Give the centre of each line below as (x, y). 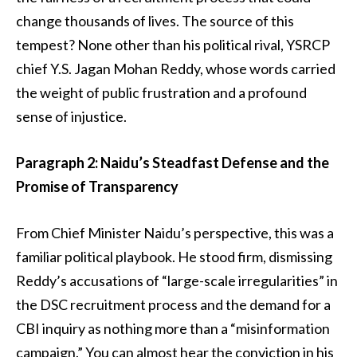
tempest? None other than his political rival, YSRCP (173, 45)
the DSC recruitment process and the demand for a (173, 304)
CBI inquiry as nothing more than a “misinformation (173, 328)
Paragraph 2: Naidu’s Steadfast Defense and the (173, 163)
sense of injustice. (71, 117)
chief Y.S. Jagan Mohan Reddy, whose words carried (176, 69)
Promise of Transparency (97, 187)
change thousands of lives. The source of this (155, 21)
